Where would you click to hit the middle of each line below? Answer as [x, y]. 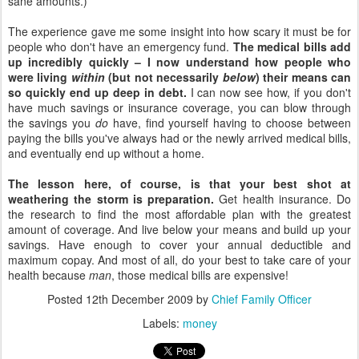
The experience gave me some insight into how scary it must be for [179, 31]
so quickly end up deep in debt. [97, 92]
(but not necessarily [163, 77]
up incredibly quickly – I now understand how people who [179, 62]
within [88, 77]
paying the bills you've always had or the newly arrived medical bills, [179, 138]
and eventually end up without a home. [106, 153]
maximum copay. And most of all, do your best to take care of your [179, 260]
